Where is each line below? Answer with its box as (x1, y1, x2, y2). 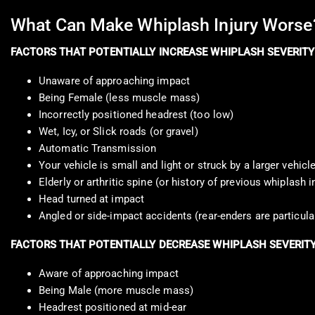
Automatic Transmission (39, 142, 157, 155)
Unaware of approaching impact (39, 75, 190, 88)
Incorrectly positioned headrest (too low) (39, 108, 234, 122)
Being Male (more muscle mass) (39, 284, 193, 297)
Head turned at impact (39, 193, 145, 206)
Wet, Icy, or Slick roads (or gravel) (39, 125, 198, 139)
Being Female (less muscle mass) (39, 91, 200, 105)
